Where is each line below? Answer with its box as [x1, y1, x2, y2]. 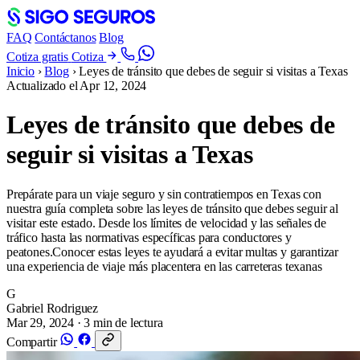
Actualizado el [6, 79, 80, 92]
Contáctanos [35, 31, 96, 44]
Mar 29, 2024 [6, 315, 77, 329]
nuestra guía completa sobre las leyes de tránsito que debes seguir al [6, 201, 338, 215]
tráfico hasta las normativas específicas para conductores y [6, 230, 292, 244]
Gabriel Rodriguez [6, 301, 99, 315]
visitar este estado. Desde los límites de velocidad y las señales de [6, 215, 327, 230]
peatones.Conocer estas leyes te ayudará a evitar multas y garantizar [6, 244, 339, 259]
